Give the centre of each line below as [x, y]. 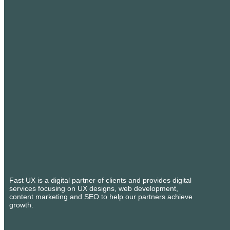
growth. [21, 205]
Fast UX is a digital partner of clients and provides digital [100, 180]
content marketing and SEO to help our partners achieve [101, 196]
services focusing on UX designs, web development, [94, 188]
